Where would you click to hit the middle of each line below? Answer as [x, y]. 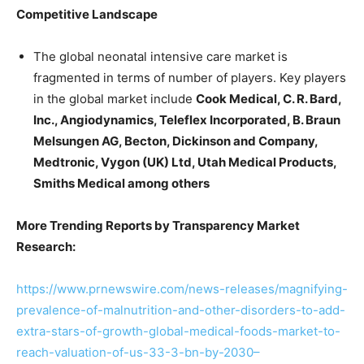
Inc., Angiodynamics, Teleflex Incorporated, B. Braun [187, 119]
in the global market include [115, 98]
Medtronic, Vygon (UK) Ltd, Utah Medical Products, [185, 162]
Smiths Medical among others [121, 183]
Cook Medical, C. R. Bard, [269, 98]
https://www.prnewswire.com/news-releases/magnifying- [182, 288]
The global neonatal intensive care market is [160, 56]
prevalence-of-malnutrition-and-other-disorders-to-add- [181, 310]
